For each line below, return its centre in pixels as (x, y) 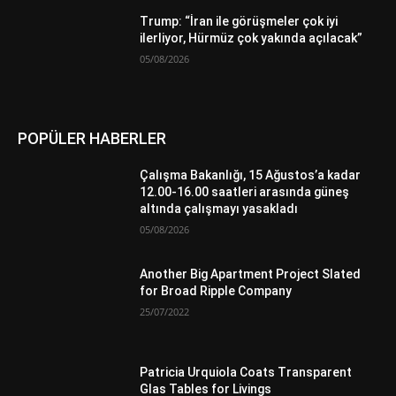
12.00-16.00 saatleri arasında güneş (245, 191)
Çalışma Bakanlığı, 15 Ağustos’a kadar (251, 175)
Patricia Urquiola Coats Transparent (246, 373)
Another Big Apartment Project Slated (251, 274)
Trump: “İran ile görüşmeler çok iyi (239, 22)
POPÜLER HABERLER (92, 138)
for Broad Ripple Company (216, 290)
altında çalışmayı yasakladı (219, 208)
